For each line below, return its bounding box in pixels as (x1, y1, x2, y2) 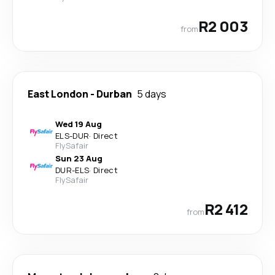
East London (28, 87, 88, 101)
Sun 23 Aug (55, 152, 103, 164)
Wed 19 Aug (55, 118, 102, 130)
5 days (137, 87, 166, 101)
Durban (96, 87, 132, 101)
